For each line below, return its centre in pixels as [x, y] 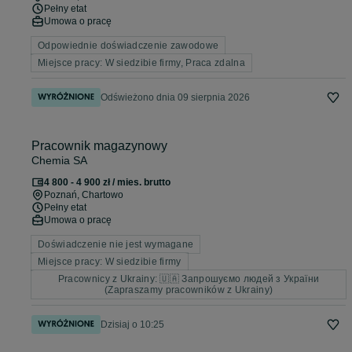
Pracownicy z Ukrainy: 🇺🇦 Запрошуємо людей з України [189, 279]
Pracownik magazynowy [99, 146]
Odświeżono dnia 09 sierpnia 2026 [175, 98]
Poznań [60, 195]
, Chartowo [100, 195]
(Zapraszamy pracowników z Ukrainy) [189, 290]
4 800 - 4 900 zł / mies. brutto [107, 183]
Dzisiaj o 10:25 [132, 325]
